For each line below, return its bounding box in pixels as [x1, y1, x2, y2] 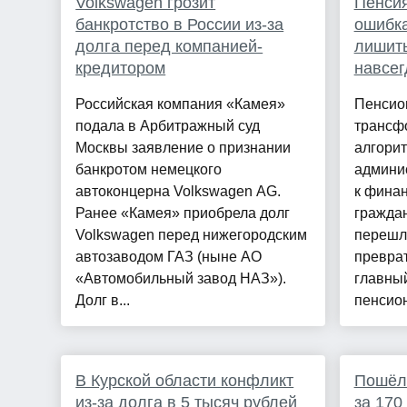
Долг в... [75, 293, 131, 309]
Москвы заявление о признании [75, 140, 292, 156]
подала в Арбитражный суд [75, 118, 261, 134]
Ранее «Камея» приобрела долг [75, 205, 291, 222]
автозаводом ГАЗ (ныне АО [75, 249, 263, 265]
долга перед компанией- [75, 37, 263, 56]
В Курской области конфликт [75, 372, 294, 391]
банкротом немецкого [75, 162, 223, 178]
